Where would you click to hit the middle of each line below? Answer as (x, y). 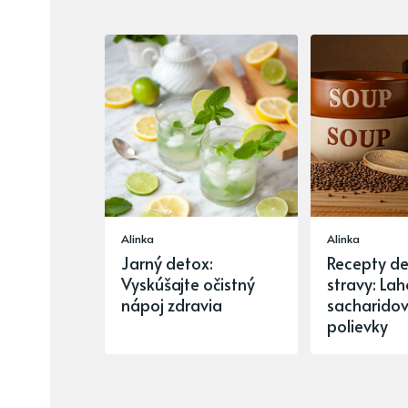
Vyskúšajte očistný (188, 284)
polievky (357, 326)
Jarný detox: (167, 263)
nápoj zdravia (172, 305)
